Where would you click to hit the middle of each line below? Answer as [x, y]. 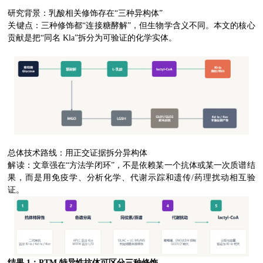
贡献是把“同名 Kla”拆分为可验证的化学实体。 [92, 38]
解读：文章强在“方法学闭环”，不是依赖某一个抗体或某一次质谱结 [131, 165]
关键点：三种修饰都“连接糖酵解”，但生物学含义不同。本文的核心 [131, 26]
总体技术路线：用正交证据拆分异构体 [78, 153]
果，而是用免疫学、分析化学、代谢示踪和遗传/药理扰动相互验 [131, 178]
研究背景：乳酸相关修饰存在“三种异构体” [85, 13]
